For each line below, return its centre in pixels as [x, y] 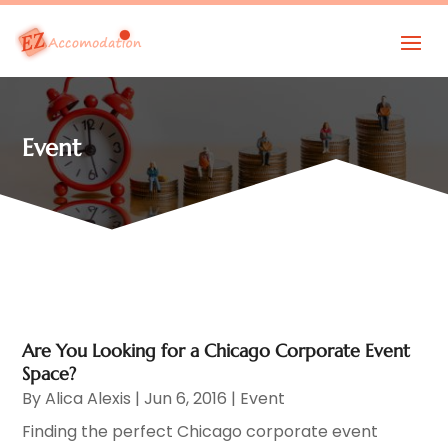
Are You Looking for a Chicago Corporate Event [216, 350]
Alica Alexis [88, 398]
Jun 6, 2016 [186, 398]
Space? [49, 373]
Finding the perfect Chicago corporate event [200, 431]
